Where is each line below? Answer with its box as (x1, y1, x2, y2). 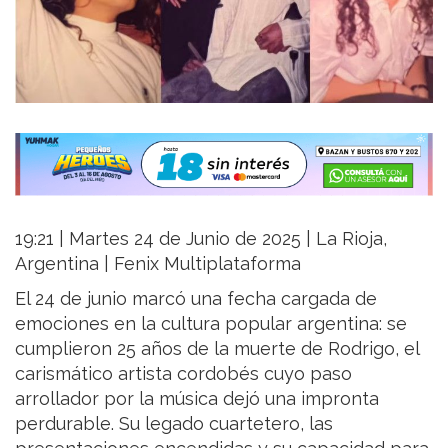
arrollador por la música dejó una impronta (15, 387, 379, 409)
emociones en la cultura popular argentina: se (15, 312, 407, 334)
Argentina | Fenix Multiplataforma (15, 252, 301, 274)
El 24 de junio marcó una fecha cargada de (15, 287, 377, 309)
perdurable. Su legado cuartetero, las (15, 412, 333, 434)
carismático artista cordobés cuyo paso (15, 362, 352, 384)
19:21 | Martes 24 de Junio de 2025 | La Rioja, (15, 227, 387, 249)
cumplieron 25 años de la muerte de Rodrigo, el (15, 337, 419, 359)
